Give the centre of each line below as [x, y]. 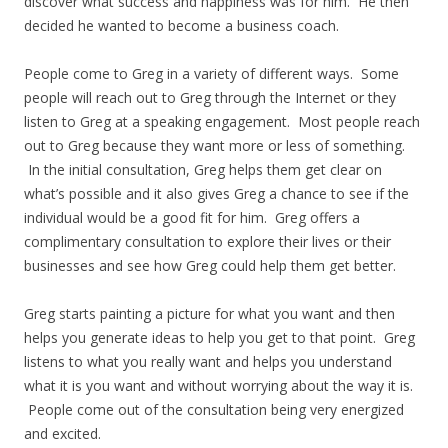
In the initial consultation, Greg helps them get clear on [203, 169]
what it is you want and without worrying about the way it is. [218, 385]
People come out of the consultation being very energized [214, 409]
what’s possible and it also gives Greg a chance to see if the [216, 193]
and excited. [62, 433]
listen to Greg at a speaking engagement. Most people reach [222, 121]
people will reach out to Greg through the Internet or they [210, 97]
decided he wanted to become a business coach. [181, 25]
